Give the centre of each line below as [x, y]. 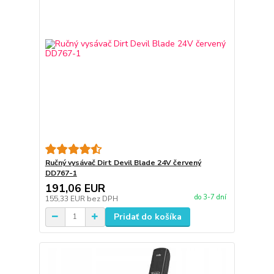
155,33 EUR [66, 198]
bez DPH [102, 198]
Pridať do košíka [147, 217]
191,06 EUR [75, 188]
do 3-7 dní [210, 198]
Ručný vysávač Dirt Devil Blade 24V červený [123, 162]
